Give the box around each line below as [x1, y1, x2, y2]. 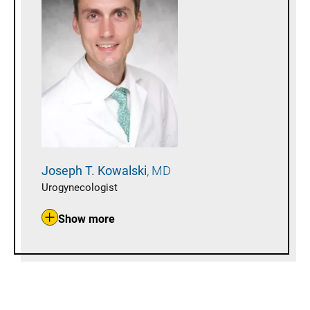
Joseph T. [42, 163, 98, 178]
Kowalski [98, 163, 149, 178]
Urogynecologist [42, 181, 118, 194]
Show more [58, 212, 115, 226]
